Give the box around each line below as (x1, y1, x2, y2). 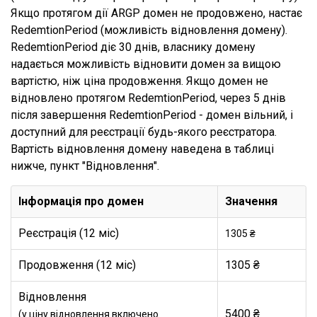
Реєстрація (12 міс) (18, 226, 119, 240)
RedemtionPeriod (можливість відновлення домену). (11, 23, 287, 37)
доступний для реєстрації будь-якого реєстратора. (11, 125, 277, 139)
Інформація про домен (18, 195, 144, 208)
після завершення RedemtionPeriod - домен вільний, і (11, 108, 293, 122)
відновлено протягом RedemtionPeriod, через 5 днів (11, 91, 286, 105)
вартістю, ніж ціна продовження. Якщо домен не (11, 74, 268, 88)
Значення (225, 195, 277, 208)
